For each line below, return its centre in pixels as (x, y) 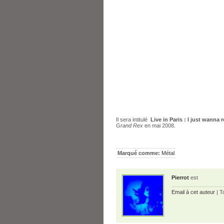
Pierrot (180, 177)
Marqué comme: (139, 153)
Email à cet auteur (193, 192)
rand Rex (132, 125)
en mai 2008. (159, 125)
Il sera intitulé (133, 119)
